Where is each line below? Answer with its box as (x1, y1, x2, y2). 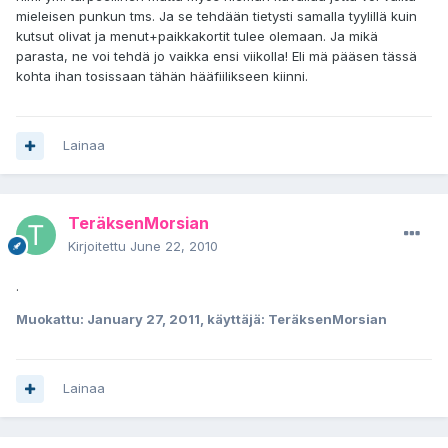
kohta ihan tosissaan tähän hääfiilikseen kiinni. (16, 68, 308, 85)
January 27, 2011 (87, 311, 200, 328)
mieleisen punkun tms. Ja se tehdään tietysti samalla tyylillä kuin (16, 8, 417, 25)
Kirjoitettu (68, 238, 130, 255)
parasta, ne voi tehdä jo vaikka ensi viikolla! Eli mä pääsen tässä (16, 48, 417, 65)
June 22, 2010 (130, 238, 218, 255)
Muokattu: (16, 311, 87, 328)
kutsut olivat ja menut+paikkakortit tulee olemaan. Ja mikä (16, 28, 378, 45)
